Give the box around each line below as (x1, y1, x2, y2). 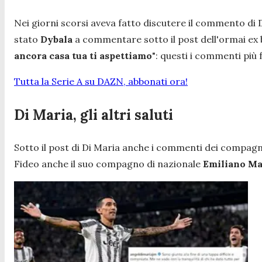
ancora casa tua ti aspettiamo (14, 50, 152, 62)
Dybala (40, 33, 73, 46)
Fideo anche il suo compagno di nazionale (14, 158, 203, 170)
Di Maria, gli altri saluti (14, 106, 173, 125)
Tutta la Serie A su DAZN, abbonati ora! (14, 75, 188, 88)
